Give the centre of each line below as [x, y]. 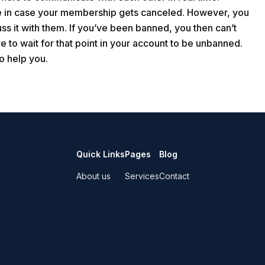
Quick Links [100, 154]
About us [93, 176]
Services [142, 176]
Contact [174, 176]
